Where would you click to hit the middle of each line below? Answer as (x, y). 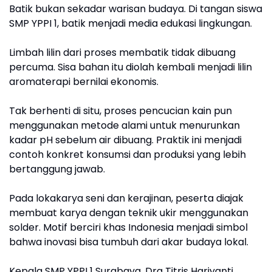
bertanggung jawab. (57, 169)
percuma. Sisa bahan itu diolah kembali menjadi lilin (131, 67)
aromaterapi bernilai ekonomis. (84, 81)
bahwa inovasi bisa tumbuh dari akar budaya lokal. (129, 242)
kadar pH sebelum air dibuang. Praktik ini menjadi (125, 140)
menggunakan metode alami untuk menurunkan (124, 125)
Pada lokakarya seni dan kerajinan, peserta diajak (126, 198)
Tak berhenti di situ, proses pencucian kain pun (121, 110)
